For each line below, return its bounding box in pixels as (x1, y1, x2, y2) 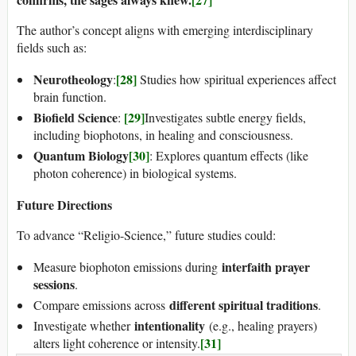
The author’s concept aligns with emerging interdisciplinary (17, 21, 313, 39)
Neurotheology (33, 70, 113, 89)
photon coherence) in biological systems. (33, 164, 237, 182)
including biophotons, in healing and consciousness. (33, 126, 293, 144)
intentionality (134, 316, 205, 335)
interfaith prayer (222, 257, 310, 277)
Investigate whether (33, 317, 134, 335)
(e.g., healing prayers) (205, 317, 317, 335)
